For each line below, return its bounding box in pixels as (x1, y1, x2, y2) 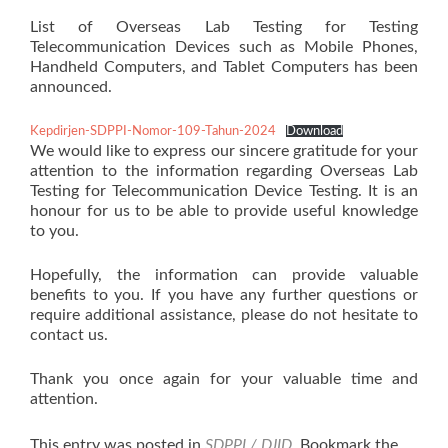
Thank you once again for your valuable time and (30, 371, 418, 387)
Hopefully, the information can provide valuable (30, 267, 418, 283)
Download (285, 125, 343, 137)
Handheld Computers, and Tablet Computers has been (30, 59, 418, 75)
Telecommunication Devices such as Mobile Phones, (30, 39, 418, 55)
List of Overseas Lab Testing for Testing (30, 19, 418, 35)
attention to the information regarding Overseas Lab (30, 163, 418, 179)
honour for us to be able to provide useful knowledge (30, 203, 418, 219)
